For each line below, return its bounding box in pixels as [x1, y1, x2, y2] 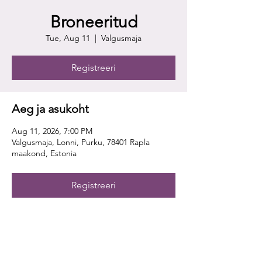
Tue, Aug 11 [46, 33, 90, 43]
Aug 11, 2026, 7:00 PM [12, 126, 92, 136]
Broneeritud [50, 12, 137, 32]
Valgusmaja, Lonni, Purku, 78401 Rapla [12, 137, 150, 147]
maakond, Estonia [12, 148, 77, 158]
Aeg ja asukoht [12, 102, 89, 116]
